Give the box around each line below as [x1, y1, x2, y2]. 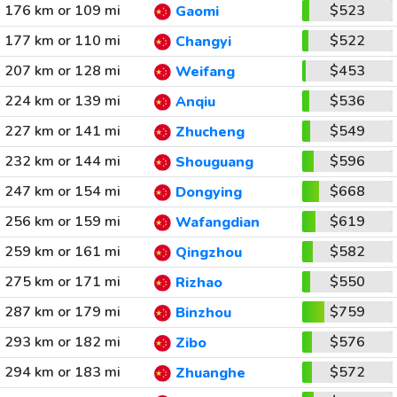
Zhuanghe [175, 363, 245, 384]
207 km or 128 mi [4, 61, 121, 81]
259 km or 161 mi [4, 242, 121, 261]
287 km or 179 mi [4, 302, 121, 322]
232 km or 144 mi [4, 152, 121, 171]
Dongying [175, 183, 242, 203]
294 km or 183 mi [4, 362, 121, 382]
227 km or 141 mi [4, 121, 121, 141]
